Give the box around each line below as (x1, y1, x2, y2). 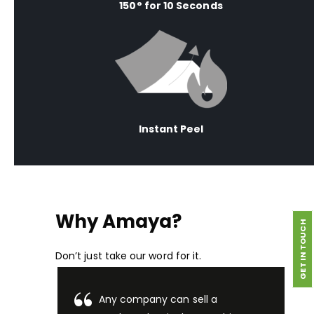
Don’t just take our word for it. (55, 249, 202, 264)
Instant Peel (138, 122, 204, 137)
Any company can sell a (98, 292, 218, 306)
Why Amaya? (55, 209, 182, 235)
